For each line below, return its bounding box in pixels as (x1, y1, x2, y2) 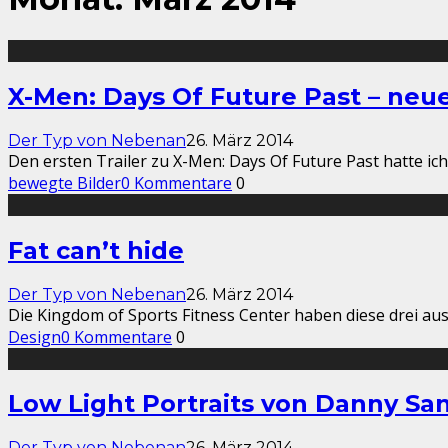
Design (8, 325, 61, 348)
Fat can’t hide (8, 235, 184, 265)
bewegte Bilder (8, 171, 121, 194)
